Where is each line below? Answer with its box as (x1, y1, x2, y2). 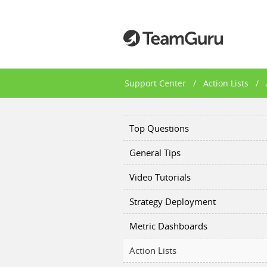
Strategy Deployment (129, 195, 216, 207)
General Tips (129, 147, 181, 159)
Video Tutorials (129, 171, 191, 183)
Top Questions (129, 122, 189, 134)
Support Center (125, 77, 186, 89)
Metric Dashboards (129, 220, 207, 232)
